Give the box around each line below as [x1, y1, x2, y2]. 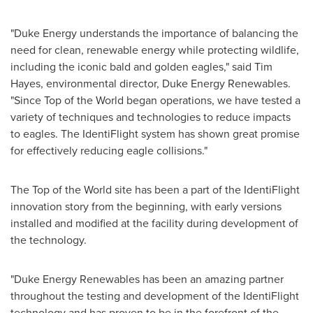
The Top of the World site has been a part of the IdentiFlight [10, 182, 300, 198]
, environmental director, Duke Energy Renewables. [41, 75, 291, 92]
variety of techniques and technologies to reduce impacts [10, 109, 291, 125]
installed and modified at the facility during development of [10, 215, 298, 231]
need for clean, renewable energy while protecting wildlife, [10, 42, 299, 58]
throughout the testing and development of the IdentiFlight [10, 288, 299, 304]
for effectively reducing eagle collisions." [10, 143, 208, 159]
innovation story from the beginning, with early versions [10, 198, 282, 214]
